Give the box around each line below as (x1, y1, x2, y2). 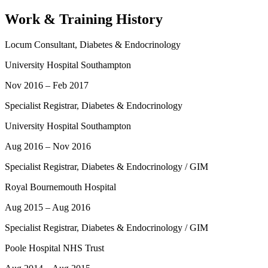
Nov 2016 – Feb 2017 (5, 80, 89, 90)
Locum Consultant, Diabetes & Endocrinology (5, 39, 181, 50)
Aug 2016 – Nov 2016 (5, 141, 91, 151)
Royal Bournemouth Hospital (5, 181, 116, 192)
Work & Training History (5, 11, 163, 27)
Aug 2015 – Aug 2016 (5, 202, 90, 212)
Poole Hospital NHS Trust (5, 242, 104, 253)
